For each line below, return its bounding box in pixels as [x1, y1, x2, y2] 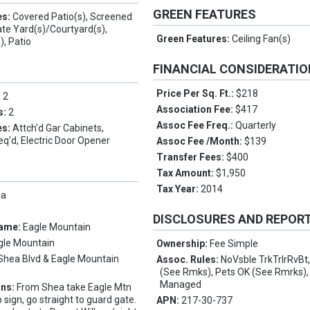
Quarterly [235, 120, 277, 131]
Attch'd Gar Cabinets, [12, 122, 104, 134]
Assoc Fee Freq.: [156, 120, 236, 131]
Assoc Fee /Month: [156, 136, 245, 147]
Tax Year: [156, 183, 201, 195]
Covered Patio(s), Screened [12, 11, 133, 23]
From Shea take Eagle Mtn [17, 282, 132, 293]
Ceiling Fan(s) [232, 33, 291, 45]
